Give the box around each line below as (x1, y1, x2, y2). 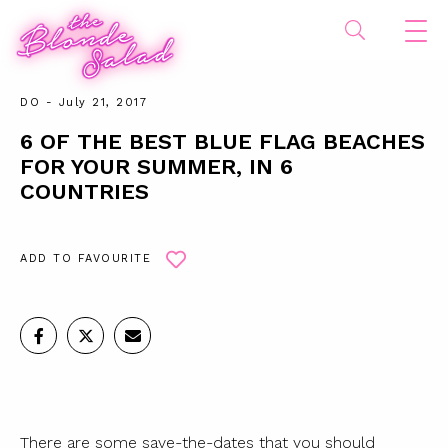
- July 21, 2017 (40, 96, 147, 109)
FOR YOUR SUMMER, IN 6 (20, 154, 293, 179)
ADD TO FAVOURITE (20, 252, 151, 265)
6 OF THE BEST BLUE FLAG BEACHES (20, 129, 425, 154)
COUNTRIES (20, 179, 149, 204)
